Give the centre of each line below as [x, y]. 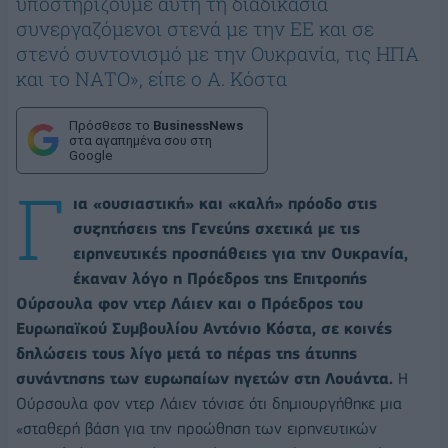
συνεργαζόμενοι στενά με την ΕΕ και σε [195, 28]
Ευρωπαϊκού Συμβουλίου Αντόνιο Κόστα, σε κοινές [204, 328]
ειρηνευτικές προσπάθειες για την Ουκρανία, [240, 253]
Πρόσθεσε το [111, 125]
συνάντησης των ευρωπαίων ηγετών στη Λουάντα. [204, 378]
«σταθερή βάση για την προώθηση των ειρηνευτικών [196, 428]
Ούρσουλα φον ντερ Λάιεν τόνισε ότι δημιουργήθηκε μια [209, 403]
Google [90, 155]
